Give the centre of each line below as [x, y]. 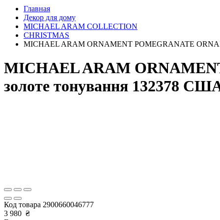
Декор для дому [50, 17]
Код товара [23, 204]
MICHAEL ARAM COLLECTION [81, 26]
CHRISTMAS [46, 35]
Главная [37, 9]
